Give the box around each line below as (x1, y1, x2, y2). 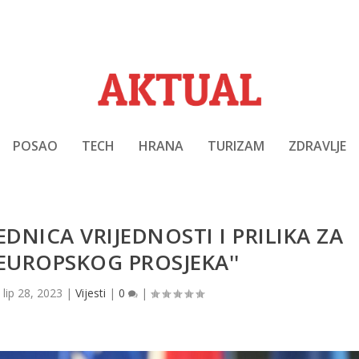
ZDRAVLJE (288, 136, 346, 155)
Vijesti (75, 284, 106, 301)
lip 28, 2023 (2, 284, 63, 301)
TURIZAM (208, 136, 264, 155)
